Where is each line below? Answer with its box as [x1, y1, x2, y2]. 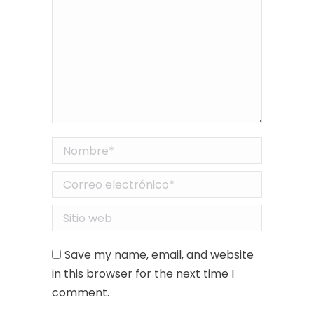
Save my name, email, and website [64, 247, 254, 264]
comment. [52, 285, 109, 301]
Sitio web [52, 206, 101, 223]
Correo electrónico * [52, 172, 166, 189]
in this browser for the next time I [52, 266, 234, 282]
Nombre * [52, 139, 106, 156]
